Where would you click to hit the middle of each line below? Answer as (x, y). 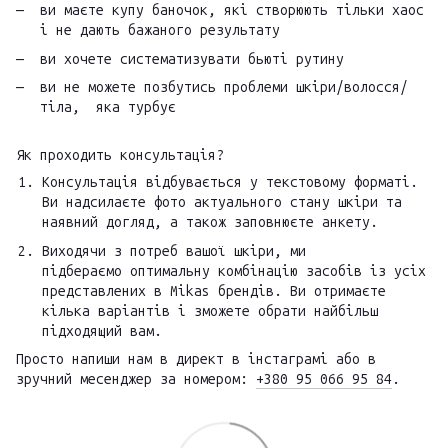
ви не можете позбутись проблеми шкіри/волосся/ (224, 87)
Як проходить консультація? (120, 156)
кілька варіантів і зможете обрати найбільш (210, 311)
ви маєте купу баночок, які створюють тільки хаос (232, 11)
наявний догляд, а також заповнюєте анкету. (210, 223)
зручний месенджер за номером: (136, 380)
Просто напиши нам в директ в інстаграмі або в (196, 360)
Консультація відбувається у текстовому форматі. (230, 183)
